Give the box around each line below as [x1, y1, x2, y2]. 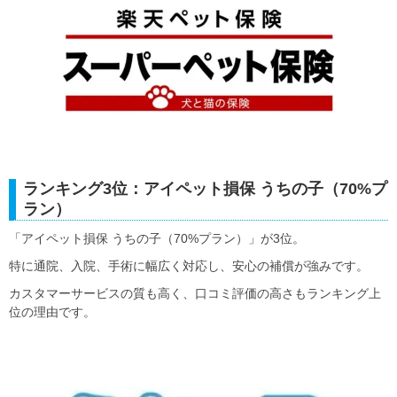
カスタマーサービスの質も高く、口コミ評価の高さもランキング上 [9, 286, 381, 301]
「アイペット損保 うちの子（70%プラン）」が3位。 [9, 231, 305, 246]
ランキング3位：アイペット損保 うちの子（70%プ [23, 180, 387, 198]
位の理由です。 [9, 305, 96, 320]
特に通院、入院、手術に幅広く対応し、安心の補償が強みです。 [9, 259, 369, 274]
